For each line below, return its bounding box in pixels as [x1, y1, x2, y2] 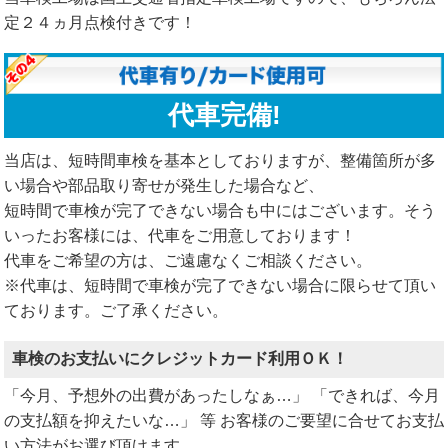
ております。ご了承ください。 [4, 301, 228, 319]
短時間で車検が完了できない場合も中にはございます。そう [4, 201, 436, 219]
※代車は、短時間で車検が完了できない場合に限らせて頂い [4, 276, 436, 294]
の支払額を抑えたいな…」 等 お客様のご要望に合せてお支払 [4, 411, 444, 429]
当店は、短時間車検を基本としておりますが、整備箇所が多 [4, 151, 436, 169]
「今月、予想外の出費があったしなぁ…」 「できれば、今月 [4, 386, 440, 404]
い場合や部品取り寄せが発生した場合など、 [4, 176, 324, 194]
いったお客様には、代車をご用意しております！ [4, 226, 356, 244]
